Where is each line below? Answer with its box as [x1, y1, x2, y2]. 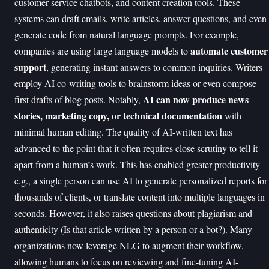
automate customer [190, 44, 268, 58]
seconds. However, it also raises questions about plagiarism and [14, 207, 252, 219]
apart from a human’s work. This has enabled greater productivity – [14, 158, 267, 171]
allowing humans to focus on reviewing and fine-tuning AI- [14, 255, 238, 268]
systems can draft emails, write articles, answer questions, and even [14, 12, 267, 25]
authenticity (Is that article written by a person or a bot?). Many [14, 223, 252, 235]
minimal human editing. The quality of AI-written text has [14, 125, 232, 138]
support [14, 60, 46, 74]
